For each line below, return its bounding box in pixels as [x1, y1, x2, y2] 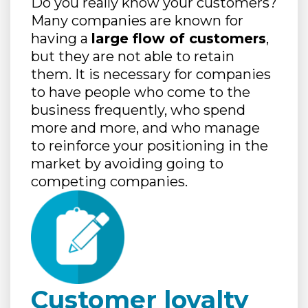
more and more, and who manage [31, 120, 260, 136]
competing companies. [31, 173, 188, 190]
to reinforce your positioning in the [31, 137, 268, 154]
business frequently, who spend [31, 102, 245, 118]
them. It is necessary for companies [31, 66, 271, 82]
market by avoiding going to [31, 155, 223, 172]
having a [31, 30, 91, 47]
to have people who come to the [31, 84, 250, 100]
